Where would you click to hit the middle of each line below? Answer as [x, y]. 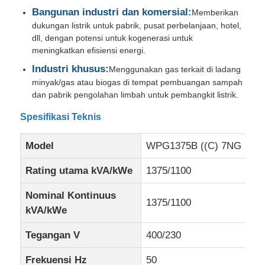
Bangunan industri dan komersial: [112, 12]
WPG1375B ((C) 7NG [194, 146]
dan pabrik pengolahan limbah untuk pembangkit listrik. [135, 94]
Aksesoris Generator [67, 69]
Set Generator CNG [64, 31]
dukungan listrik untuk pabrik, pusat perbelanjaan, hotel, [137, 25]
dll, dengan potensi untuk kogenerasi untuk [113, 38]
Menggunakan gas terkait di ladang [175, 69]
